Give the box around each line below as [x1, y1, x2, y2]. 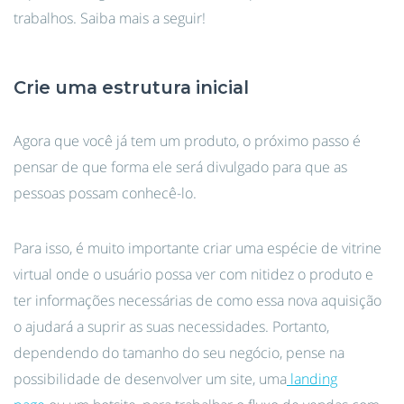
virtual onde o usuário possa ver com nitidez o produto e [14, 264, 373, 284]
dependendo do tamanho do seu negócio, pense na [14, 343, 344, 363]
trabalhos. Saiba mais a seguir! [14, 8, 206, 28]
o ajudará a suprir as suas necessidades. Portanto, [14, 317, 329, 336]
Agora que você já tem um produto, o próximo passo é [14, 131, 361, 151]
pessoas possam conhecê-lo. [14, 183, 197, 203]
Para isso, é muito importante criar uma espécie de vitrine [14, 238, 381, 258]
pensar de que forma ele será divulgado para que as [14, 157, 347, 177]
